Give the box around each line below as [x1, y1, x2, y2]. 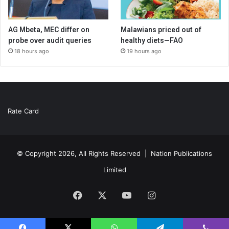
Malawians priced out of [121, 26, 202, 34]
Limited [103, 166, 126, 174]
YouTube [131, 189, 168, 200]
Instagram [154, 189, 199, 200]
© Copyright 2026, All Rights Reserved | [17, 149, 151, 158]
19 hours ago [127, 48, 162, 55]
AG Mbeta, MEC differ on [8, 26, 89, 34]
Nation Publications [151, 149, 212, 158]
